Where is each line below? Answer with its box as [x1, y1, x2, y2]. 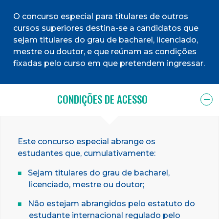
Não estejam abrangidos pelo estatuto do [28, 198, 195, 208]
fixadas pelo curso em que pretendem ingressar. [13, 58, 205, 68]
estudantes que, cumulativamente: [18, 148, 155, 158]
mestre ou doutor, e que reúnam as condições [13, 46, 197, 56]
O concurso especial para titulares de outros [13, 11, 188, 21]
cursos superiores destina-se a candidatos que [13, 23, 198, 33]
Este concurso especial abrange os [18, 136, 155, 146]
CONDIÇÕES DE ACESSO [57, 91, 148, 107]
